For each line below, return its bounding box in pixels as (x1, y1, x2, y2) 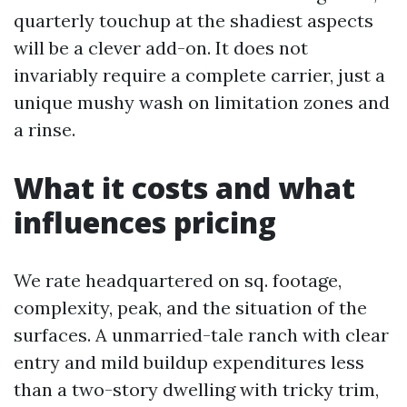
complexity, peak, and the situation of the (14, 296, 367, 319)
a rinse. (14, 118, 75, 141)
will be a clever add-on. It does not (14, 36, 308, 59)
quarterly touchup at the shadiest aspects (14, 9, 373, 32)
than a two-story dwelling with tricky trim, (14, 378, 379, 401)
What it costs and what (14, 168, 355, 207)
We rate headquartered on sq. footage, (14, 269, 342, 292)
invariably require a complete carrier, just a (14, 64, 385, 86)
